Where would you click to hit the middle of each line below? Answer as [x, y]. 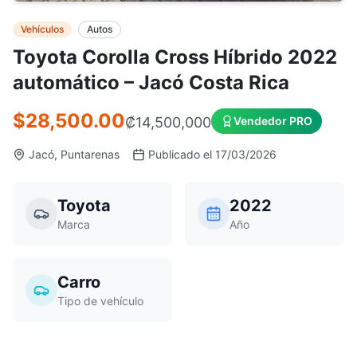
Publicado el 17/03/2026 [212, 154]
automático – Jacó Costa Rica [151, 82]
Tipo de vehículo [100, 300]
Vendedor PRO [273, 120]
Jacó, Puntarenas [74, 154]
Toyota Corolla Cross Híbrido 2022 [175, 57]
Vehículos [42, 29]
